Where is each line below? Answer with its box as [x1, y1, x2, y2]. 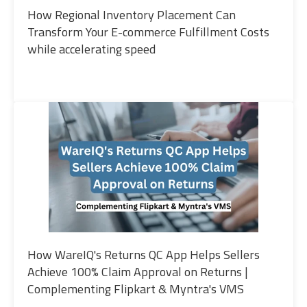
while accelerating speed [27, 40, 156, 59]
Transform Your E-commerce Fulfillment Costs [27, 23, 269, 42]
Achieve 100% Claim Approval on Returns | [27, 262, 248, 282]
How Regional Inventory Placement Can [27, 5, 236, 25]
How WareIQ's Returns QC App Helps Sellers [27, 245, 260, 265]
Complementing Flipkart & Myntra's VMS [27, 280, 244, 299]
